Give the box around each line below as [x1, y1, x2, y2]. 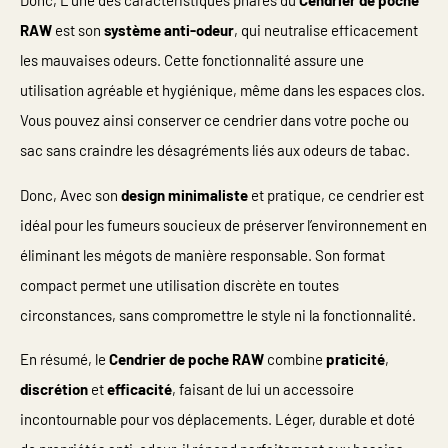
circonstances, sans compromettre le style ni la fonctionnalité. [20, 305, 416, 324]
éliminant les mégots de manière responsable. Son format [20, 245, 385, 264]
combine [264, 350, 326, 369]
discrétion [20, 380, 88, 399]
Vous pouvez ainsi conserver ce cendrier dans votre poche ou [20, 111, 409, 130]
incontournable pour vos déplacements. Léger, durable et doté [20, 410, 415, 429]
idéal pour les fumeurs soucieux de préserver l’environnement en [20, 215, 427, 234]
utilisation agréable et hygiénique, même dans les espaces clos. [20, 81, 425, 100]
